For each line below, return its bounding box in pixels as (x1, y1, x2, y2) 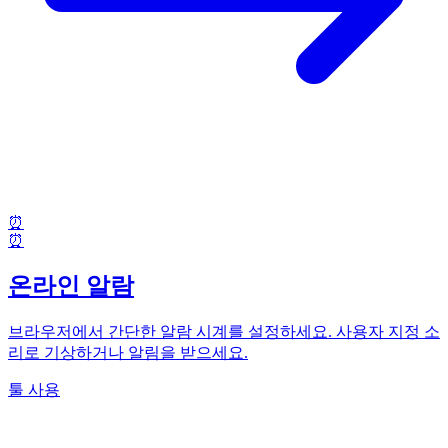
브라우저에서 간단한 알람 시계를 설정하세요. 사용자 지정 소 (8, 322, 440, 340)
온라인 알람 (8, 272, 134, 299)
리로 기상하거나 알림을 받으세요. (8, 343, 248, 361)
